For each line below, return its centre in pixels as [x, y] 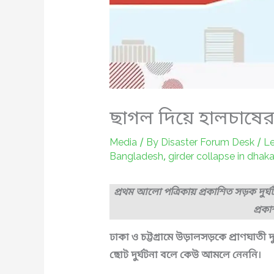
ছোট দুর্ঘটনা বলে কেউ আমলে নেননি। [185, 256]
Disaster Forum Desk [209, 143]
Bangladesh [136, 157]
